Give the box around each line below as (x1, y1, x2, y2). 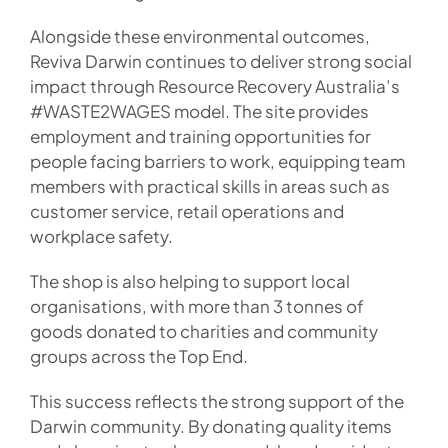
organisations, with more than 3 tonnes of (29, 294, 364, 317)
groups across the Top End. (29, 344, 248, 367)
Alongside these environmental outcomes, (29, 24, 370, 47)
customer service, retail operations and (29, 199, 344, 222)
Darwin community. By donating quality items (29, 414, 392, 437)
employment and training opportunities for (29, 124, 371, 147)
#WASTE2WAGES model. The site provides (29, 99, 369, 122)
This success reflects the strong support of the (29, 389, 404, 412)
